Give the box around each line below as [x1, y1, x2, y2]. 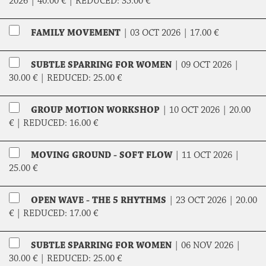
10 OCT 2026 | [169, 104, 229, 116]
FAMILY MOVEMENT [31, 27, 121, 39]
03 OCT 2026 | [130, 27, 190, 39]
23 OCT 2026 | [176, 195, 236, 207]
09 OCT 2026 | [181, 59, 239, 71]
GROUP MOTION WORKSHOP [31, 104, 160, 116]
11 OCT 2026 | [182, 150, 239, 161]
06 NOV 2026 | [181, 240, 240, 252]
